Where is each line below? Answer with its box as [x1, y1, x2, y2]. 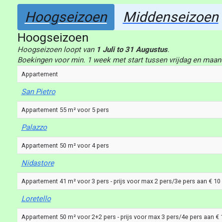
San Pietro [21, 87, 55, 96]
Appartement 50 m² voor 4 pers [21, 142, 109, 149]
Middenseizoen [122, 9, 219, 25]
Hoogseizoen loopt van [17, 45, 96, 54]
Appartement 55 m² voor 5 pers [21, 106, 109, 113]
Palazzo [21, 123, 47, 132]
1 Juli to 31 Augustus [96, 45, 167, 54]
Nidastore [21, 159, 54, 167]
